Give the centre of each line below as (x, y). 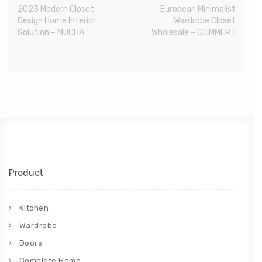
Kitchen (34, 208)
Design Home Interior (57, 21)
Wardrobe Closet (205, 21)
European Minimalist (198, 9)
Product (26, 173)
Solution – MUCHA (51, 33)
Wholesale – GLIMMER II (194, 33)
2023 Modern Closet (56, 9)
